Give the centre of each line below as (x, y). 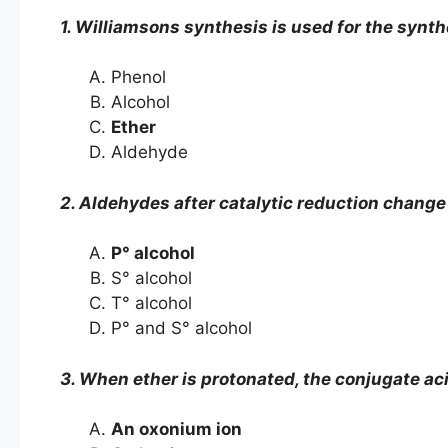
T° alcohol (151, 303)
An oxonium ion (176, 429)
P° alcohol (153, 253)
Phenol (138, 77)
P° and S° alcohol (184, 328)
